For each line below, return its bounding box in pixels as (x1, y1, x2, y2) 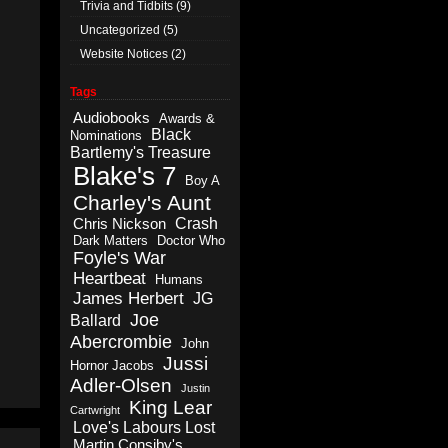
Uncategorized (80, 23, 160, 37)
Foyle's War (73, 248, 166, 268)
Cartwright (70, 404, 120, 416)
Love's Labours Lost (73, 419, 215, 436)
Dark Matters (73, 233, 148, 248)
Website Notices (80, 47, 168, 61)
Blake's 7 (73, 162, 176, 190)
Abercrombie (70, 331, 172, 352)
